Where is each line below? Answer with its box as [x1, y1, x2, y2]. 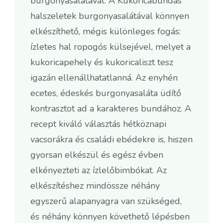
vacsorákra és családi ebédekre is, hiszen [30, 133, 193, 145]
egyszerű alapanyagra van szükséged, [30, 195, 182, 207]
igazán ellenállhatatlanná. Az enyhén [30, 71, 178, 84]
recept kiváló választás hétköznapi [30, 117, 166, 130]
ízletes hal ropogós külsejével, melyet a [30, 40, 191, 53]
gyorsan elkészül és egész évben [30, 148, 163, 161]
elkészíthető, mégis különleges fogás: [30, 25, 181, 37]
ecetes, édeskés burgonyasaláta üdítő [30, 87, 181, 99]
